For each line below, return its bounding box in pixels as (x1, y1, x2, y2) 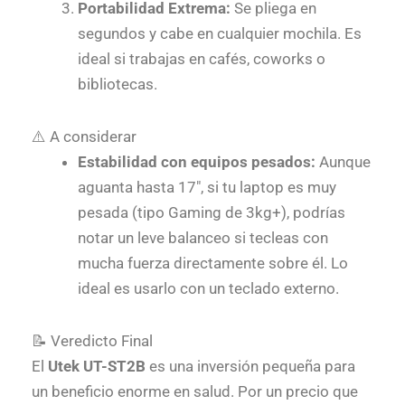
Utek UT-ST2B (48, 356, 146, 375)
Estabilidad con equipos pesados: (78, 153, 316, 172)
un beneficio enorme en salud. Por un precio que (32, 381, 358, 400)
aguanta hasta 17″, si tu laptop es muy (78, 178, 336, 197)
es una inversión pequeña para (146, 356, 355, 375)
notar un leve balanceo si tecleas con (78, 229, 328, 248)
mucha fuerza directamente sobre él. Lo (78, 254, 348, 273)
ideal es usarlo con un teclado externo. (78, 279, 339, 298)
